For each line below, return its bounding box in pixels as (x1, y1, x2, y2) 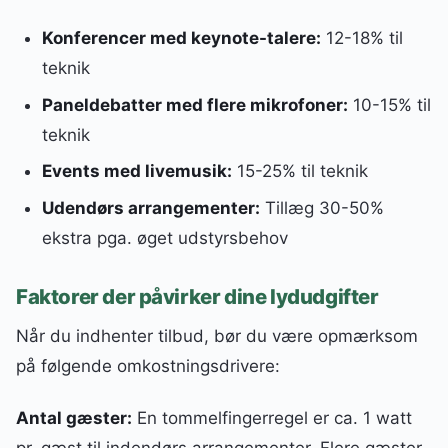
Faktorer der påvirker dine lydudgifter (16, 283, 379, 309)
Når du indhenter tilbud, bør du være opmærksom (16, 325, 418, 346)
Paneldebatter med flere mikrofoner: (41, 94, 348, 115)
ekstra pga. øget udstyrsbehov (41, 228, 288, 249)
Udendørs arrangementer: (41, 198, 260, 219)
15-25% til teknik (231, 161, 368, 182)
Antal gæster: (16, 407, 132, 428)
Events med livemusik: (41, 161, 232, 182)
